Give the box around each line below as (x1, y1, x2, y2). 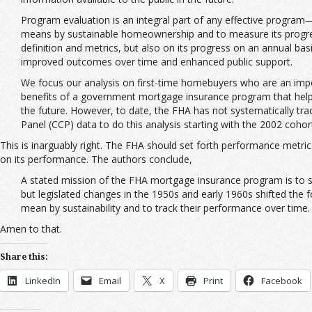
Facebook (261, 274, 302, 287)
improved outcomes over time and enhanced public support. (21, 54, 292, 68)
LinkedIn (25, 274, 61, 287)
